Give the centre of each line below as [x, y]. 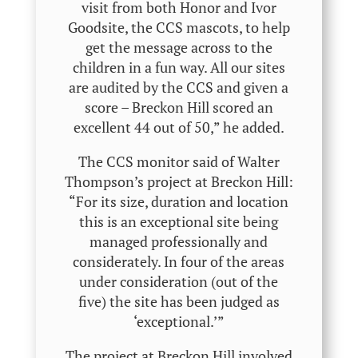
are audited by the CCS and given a [179, 88]
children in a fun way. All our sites [179, 68]
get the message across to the [179, 48]
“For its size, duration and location [179, 202]
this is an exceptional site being [179, 222]
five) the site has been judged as [179, 302]
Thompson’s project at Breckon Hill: [179, 182]
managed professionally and [179, 242]
